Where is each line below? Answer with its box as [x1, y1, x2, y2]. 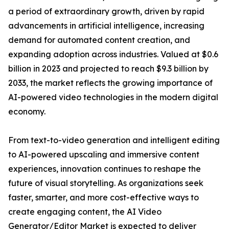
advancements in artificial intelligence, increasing [8, 20, 204, 31]
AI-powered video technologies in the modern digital [8, 92, 218, 103]
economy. [8, 106, 45, 117]
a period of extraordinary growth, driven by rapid [8, 6, 204, 17]
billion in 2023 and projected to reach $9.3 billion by [8, 63, 209, 74]
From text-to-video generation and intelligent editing [8, 135, 220, 146]
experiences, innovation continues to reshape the [8, 164, 201, 174]
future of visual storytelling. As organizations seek [8, 178, 203, 189]
